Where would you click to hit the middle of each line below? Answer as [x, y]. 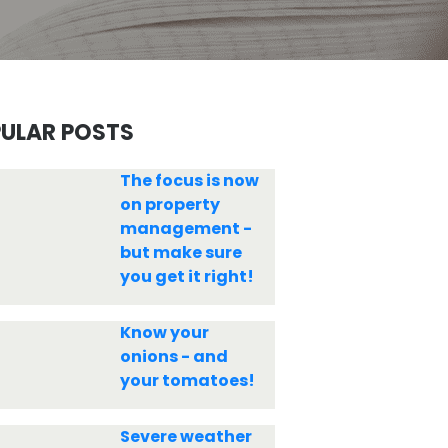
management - [185, 228]
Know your [164, 332]
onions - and [173, 356]
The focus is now [189, 180]
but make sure [180, 252]
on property [169, 204]
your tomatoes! [187, 380]
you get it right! [186, 276]
